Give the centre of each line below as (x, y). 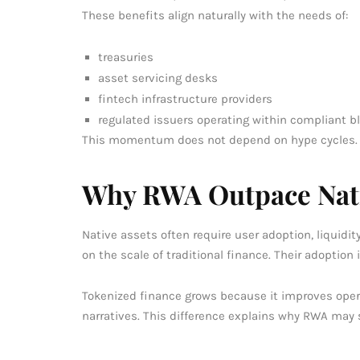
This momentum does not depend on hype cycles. (220, 139)
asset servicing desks (158, 78)
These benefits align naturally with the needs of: (215, 15)
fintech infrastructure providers (185, 98)
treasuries (126, 57)
